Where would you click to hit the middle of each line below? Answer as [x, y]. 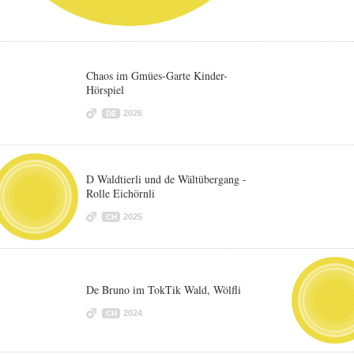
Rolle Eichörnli [121, 193]
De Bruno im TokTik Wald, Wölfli [164, 290]
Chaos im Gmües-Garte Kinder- [157, 75]
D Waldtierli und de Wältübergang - [166, 179]
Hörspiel [105, 90]
